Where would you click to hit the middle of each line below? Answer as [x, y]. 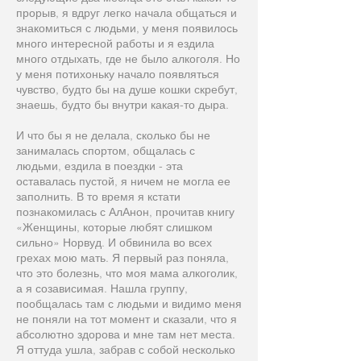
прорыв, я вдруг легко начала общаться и [127, 13]
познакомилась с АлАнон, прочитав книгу [125, 212]
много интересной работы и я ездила [115, 44]
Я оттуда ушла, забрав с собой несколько [126, 350]
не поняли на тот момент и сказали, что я [127, 319]
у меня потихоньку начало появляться [118, 74]
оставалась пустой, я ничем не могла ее [123, 181]
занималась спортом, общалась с [106, 151]
